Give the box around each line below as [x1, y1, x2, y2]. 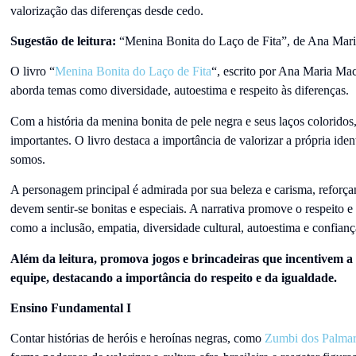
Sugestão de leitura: [10, 33, 116, 48]
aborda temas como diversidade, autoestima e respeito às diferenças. [10, 83, 352, 98]
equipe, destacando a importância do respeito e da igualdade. [10, 270, 337, 284]
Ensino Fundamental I [10, 300, 131, 315]
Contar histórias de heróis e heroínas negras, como [10, 331, 261, 346]
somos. [10, 152, 48, 166]
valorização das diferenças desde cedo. [10, 3, 207, 17]
